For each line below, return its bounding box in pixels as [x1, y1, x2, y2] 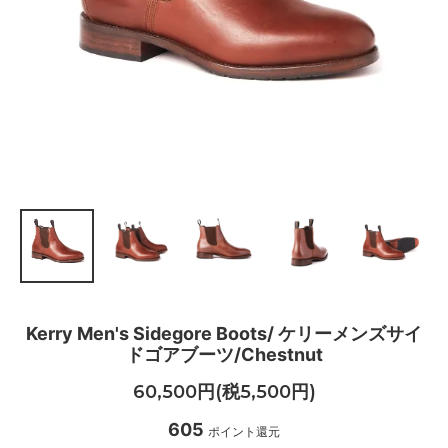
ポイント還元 [208, 424, 280, 440]
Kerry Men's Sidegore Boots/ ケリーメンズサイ [26, 322, 422, 344]
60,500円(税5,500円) [132, 381, 316, 404]
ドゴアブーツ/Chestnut [125, 343, 323, 365]
